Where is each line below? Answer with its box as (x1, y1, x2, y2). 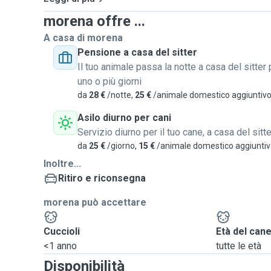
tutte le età (216, 240, 262, 252)
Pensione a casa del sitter (77, 47, 197, 58)
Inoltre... (44, 158, 81, 169)
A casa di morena (44, 32, 123, 44)
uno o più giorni (77, 76, 142, 87)
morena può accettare (44, 197, 146, 208)
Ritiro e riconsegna (58, 172, 146, 184)
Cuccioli (44, 226, 80, 237)
